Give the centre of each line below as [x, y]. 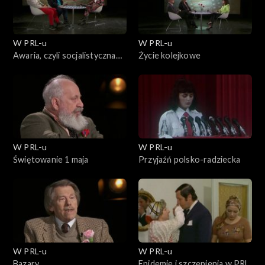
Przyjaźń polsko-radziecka [189, 159]
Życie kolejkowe [169, 55]
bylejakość [33, 67]
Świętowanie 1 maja [51, 159]
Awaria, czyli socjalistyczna [64, 55]
